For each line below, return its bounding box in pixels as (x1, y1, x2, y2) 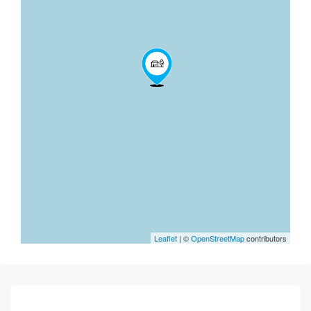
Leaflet (154, 233, 177, 244)
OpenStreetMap (191, 233, 244, 244)
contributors (244, 233, 287, 244)
